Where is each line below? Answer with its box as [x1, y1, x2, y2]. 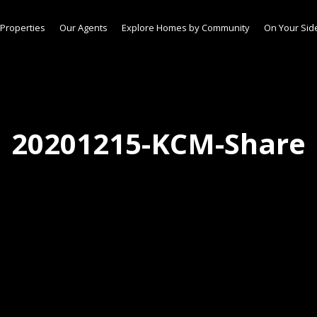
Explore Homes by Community [122, 21, 250, 34]
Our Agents [59, 21, 108, 34]
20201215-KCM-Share [11, 124, 306, 163]
